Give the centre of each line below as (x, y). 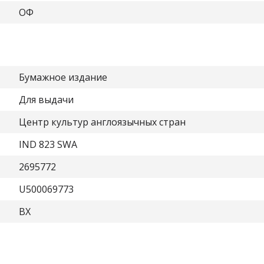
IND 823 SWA (48, 144)
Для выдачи (46, 100)
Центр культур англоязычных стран (102, 122)
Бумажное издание (63, 77)
